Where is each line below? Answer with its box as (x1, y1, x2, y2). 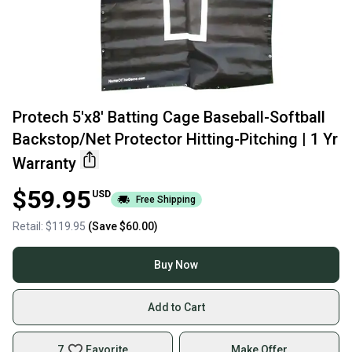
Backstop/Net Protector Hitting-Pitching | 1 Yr (13, 130, 338, 148)
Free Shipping (136, 194, 196, 205)
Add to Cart (147, 301, 205, 313)
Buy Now (154, 258, 198, 271)
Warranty (13, 154, 76, 173)
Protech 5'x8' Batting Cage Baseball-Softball (13, 108, 325, 126)
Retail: (13, 220, 46, 233)
